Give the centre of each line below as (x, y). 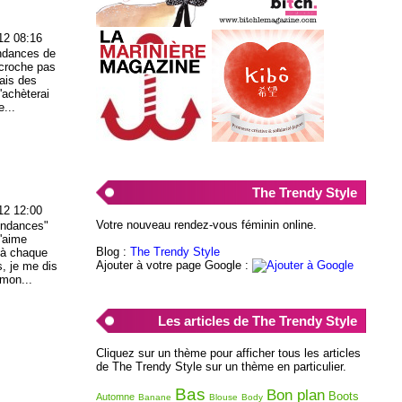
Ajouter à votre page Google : (174, 265)
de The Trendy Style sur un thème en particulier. (221, 366)
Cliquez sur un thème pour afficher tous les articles (228, 353)
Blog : (113, 251)
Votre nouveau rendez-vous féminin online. (206, 224)
